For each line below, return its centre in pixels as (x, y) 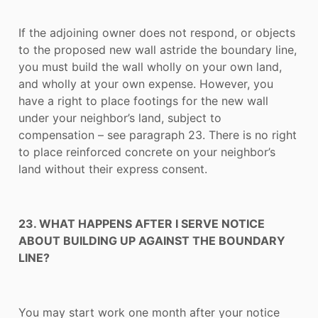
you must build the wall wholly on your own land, (150, 67)
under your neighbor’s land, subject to (120, 118)
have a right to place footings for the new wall (143, 101)
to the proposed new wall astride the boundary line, (158, 50)
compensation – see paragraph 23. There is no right (158, 135)
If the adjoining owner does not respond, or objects (157, 33)
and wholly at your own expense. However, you (146, 84)
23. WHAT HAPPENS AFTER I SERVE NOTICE (142, 223)
